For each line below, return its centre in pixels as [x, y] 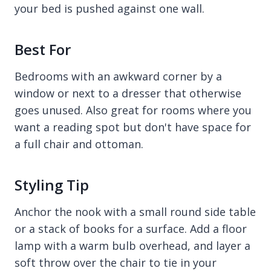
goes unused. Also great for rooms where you [133, 110]
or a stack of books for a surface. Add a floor [131, 229]
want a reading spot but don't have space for [133, 127]
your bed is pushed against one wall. [109, 9]
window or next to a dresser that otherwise [128, 93]
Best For [43, 50]
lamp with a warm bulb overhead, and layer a [132, 246]
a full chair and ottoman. [79, 144]
